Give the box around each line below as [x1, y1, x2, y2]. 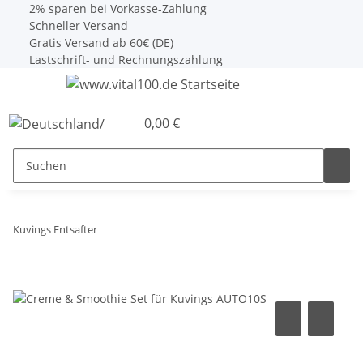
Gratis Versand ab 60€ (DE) [26, 35, 173, 50]
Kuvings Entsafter [13, 221, 97, 237]
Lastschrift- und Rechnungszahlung [26, 52, 223, 67]
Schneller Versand [26, 18, 128, 33]
